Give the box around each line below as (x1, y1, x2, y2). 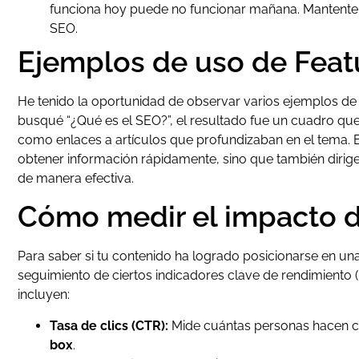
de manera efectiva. (18, 170, 134, 186)
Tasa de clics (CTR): (50, 317, 168, 333)
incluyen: (18, 287, 70, 303)
